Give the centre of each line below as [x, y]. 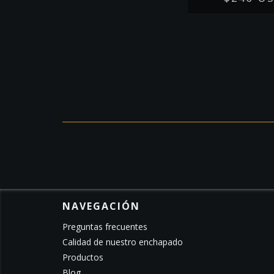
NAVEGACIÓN [101, 206]
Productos [83, 257]
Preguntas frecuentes [105, 227]
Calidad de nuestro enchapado [123, 242]
